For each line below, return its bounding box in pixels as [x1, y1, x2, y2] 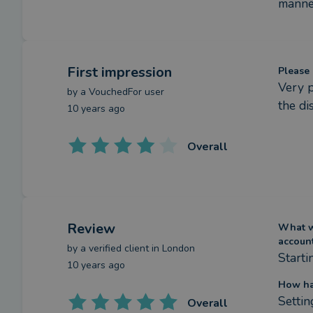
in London [149, 242, 195, 255]
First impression [67, 63, 172, 82]
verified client [89, 242, 149, 255]
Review [67, 219, 115, 238]
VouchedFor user [89, 85, 164, 99]
